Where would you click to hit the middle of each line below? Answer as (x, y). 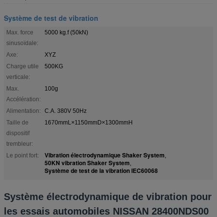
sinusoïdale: (22, 43)
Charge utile (23, 66)
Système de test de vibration (51, 18)
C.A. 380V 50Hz (66, 111)
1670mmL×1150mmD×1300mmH (89, 122)
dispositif (18, 133)
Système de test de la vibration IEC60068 (101, 170)
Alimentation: (23, 111)
